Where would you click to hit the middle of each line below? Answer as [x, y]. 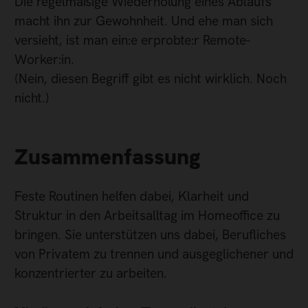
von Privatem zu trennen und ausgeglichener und [154, 254]
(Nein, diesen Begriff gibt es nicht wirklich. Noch [151, 78]
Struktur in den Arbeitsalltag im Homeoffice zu [147, 215]
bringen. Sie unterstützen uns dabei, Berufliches [150, 234]
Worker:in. [44, 59]
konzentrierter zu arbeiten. [91, 273]
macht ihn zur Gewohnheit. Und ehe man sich [144, 21]
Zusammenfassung [108, 157]
